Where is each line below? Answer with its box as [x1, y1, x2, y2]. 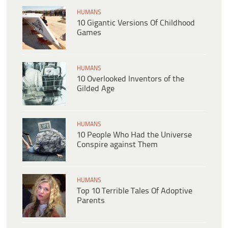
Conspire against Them [77, 140, 158, 150]
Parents [77, 196, 105, 206]
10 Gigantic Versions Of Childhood [77, 19, 195, 28]
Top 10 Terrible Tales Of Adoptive [77, 187, 192, 196]
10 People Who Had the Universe [77, 131, 192, 140]
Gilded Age [77, 84, 115, 94]
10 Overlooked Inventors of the [77, 75, 184, 84]
